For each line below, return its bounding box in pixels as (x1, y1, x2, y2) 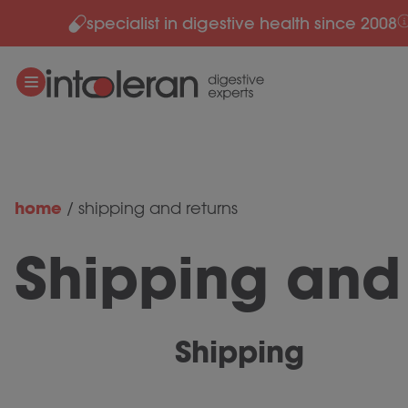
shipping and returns (78, 199, 238, 218)
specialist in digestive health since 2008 (86, 13, 397, 34)
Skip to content (22, 15, 119, 31)
